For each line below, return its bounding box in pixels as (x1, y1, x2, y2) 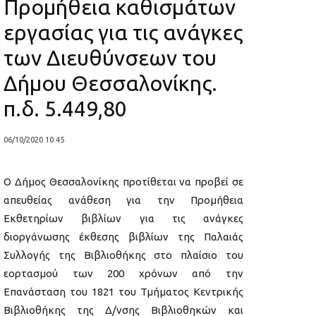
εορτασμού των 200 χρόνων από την (4, 267, 243, 280)
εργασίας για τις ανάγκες (4, 20, 243, 44)
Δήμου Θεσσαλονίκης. (4, 71, 217, 95)
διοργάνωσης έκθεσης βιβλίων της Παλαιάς (4, 231, 243, 243)
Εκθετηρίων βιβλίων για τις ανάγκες (4, 212, 243, 225)
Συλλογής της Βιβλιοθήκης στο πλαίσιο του (4, 249, 243, 262)
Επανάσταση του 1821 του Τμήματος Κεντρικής (4, 286, 243, 298)
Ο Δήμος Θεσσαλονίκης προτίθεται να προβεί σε (4, 176, 243, 188)
